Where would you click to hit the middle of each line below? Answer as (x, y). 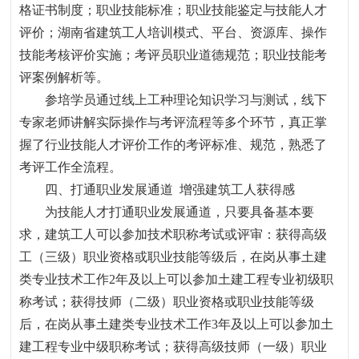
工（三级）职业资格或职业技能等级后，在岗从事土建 (173, 257)
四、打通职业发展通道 (109, 190)
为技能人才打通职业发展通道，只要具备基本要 (180, 212)
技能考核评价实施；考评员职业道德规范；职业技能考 (173, 55)
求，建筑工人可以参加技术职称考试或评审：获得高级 (173, 234)
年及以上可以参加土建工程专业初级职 (225, 279)
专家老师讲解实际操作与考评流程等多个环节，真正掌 (173, 122)
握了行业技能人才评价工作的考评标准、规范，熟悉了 (173, 145)
